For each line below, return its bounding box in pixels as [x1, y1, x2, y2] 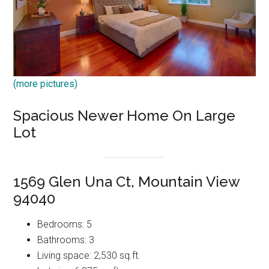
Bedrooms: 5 [37, 219, 92, 231]
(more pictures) [13, 77, 78, 89]
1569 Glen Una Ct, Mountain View [13, 173, 240, 191]
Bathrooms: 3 [37, 234, 95, 246]
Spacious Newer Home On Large [13, 106, 236, 124]
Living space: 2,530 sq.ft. [37, 250, 141, 262]
